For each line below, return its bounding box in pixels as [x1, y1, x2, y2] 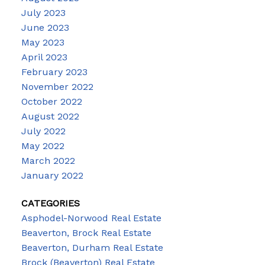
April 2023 [21, 51, 67, 63]
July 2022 [21, 125, 66, 137]
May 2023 [21, 36, 64, 48]
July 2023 [21, 7, 66, 18]
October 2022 [21, 95, 82, 107]
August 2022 [21, 110, 79, 122]
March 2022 [21, 154, 75, 166]
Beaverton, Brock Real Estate [21, 227, 151, 239]
